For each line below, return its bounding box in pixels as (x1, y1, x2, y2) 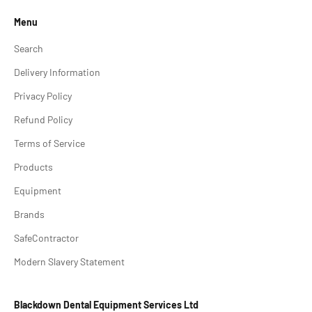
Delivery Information (14, 65, 100, 78)
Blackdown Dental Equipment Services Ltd (14, 298, 198, 311)
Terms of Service (14, 136, 85, 149)
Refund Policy (14, 113, 72, 125)
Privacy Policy (14, 89, 72, 102)
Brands (14, 208, 45, 220)
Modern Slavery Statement (14, 255, 125, 267)
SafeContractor (14, 231, 79, 244)
